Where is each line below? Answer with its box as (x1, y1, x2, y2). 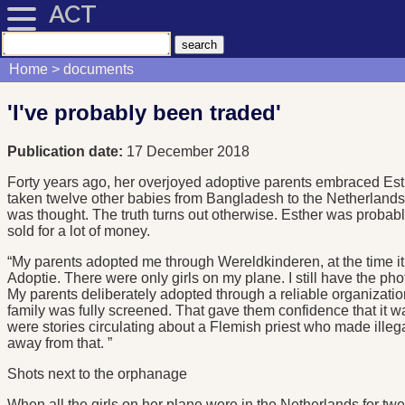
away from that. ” (7, 335, 112, 352)
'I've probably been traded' (7, 100, 281, 126)
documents (62, 61, 134, 78)
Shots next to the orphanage (7, 366, 187, 382)
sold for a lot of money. (7, 223, 150, 240)
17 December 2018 (127, 144, 250, 160)
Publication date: (7, 144, 127, 160)
